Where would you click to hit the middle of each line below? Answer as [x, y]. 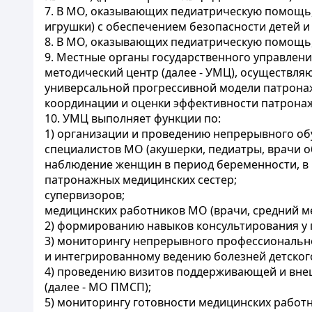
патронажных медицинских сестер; [141, 180]
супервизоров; [85, 195]
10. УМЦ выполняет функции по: [133, 118]
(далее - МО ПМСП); [98, 287]
